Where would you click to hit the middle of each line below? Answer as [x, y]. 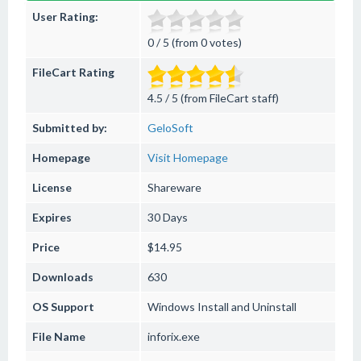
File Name [59, 336]
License [52, 187]
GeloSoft [170, 128]
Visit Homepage [188, 158]
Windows [171, 307]
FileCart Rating [73, 72]
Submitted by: [70, 128]
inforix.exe [174, 336]
